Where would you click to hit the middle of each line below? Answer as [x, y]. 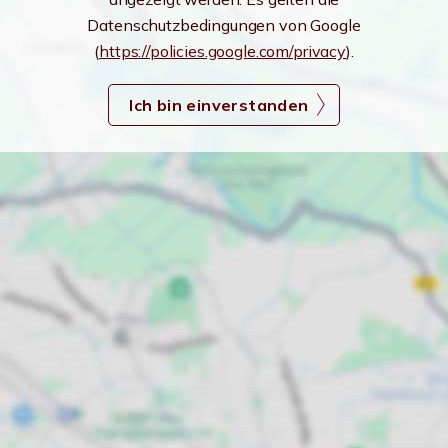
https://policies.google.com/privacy [223, 51]
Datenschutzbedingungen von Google [224, 25]
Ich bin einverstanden [219, 105]
